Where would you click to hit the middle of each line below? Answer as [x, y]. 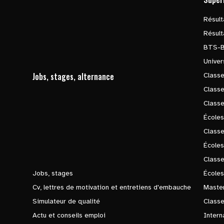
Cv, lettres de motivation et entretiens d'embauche [112, 187]
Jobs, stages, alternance [73, 76]
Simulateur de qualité [66, 201]
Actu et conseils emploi [69, 215]
